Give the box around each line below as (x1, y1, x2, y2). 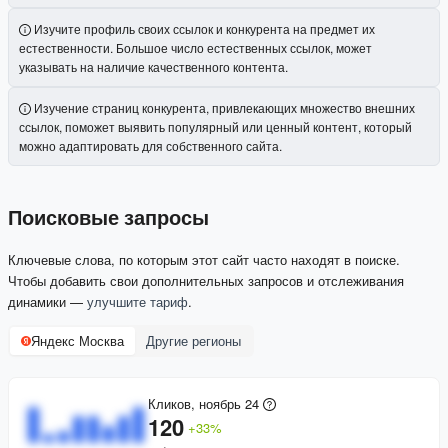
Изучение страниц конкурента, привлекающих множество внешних (34, 99, 415, 117)
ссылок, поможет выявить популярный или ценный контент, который (19, 118, 412, 136)
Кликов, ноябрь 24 (148, 394, 259, 414)
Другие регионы (146, 331, 241, 351)
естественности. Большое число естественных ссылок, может (19, 39, 372, 57)
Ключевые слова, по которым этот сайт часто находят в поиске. (8, 250, 400, 270)
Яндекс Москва (31, 331, 124, 351)
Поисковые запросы (8, 203, 209, 232)
